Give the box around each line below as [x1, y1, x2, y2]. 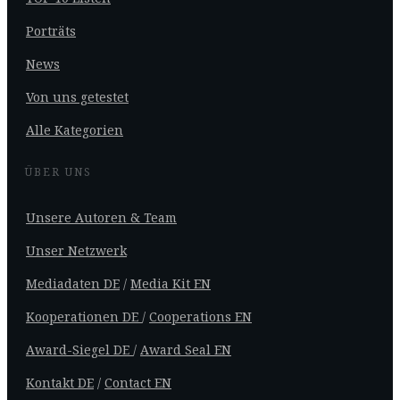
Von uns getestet [26, 87, 129, 105]
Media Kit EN [130, 274, 211, 292]
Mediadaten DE [26, 274, 120, 292]
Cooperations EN [149, 307, 252, 325]
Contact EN [104, 373, 171, 391]
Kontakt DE [26, 373, 94, 391]
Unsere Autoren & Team [26, 208, 177, 226]
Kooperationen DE [26, 307, 142, 325]
